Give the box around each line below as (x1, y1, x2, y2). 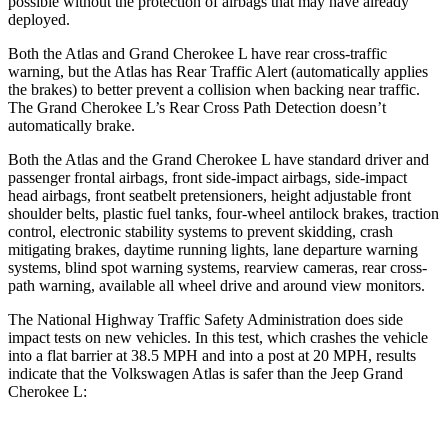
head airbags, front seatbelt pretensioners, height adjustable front (8, 186, 411, 204)
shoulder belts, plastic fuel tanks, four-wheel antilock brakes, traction (8, 204, 439, 222)
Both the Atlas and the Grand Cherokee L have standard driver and (8, 150, 429, 168)
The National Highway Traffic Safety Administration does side (8, 310, 403, 328)
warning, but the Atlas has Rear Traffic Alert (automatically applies (8, 62, 428, 80)
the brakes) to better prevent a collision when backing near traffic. (8, 80, 420, 98)
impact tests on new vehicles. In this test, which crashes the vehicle (8, 328, 428, 346)
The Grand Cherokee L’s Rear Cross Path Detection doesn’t (8, 98, 386, 116)
